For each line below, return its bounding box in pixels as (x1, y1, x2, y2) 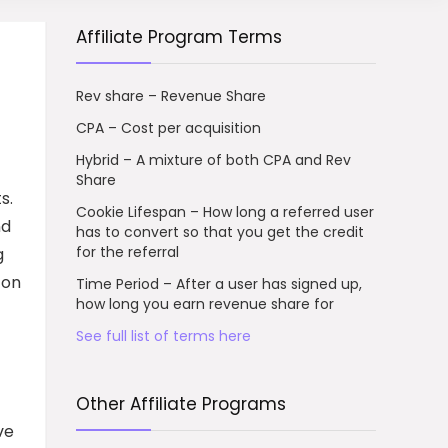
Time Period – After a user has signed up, (76, 273, 362, 294)
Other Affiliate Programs (76, 391, 286, 416)
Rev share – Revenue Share (76, 85, 266, 106)
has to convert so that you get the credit (76, 221, 364, 242)
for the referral (76, 241, 179, 262)
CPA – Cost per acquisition (76, 117, 261, 138)
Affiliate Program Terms (76, 24, 282, 49)
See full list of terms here (76, 325, 251, 346)
